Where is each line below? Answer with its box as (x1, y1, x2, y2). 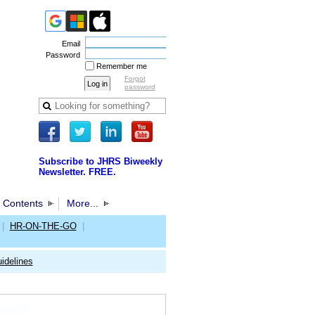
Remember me (96, 62, 147, 70)
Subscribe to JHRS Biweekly (38, 156, 162, 167)
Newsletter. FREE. (38, 167, 116, 177)
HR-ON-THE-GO (9, 221, 77, 231)
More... (66, 198, 98, 209)
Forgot (124, 75, 146, 82)
